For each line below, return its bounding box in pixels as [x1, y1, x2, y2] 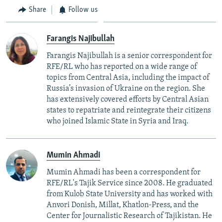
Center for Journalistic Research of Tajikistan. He [47, 212, 212, 221]
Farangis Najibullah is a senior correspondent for [47, 52, 212, 60]
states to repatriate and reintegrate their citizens [47, 107, 211, 115]
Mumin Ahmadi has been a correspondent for [47, 168, 201, 177]
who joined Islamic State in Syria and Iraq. [47, 117, 188, 126]
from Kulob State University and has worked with [47, 190, 213, 199]
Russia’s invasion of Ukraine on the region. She [47, 85, 205, 93]
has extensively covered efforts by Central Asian [47, 96, 209, 104]
